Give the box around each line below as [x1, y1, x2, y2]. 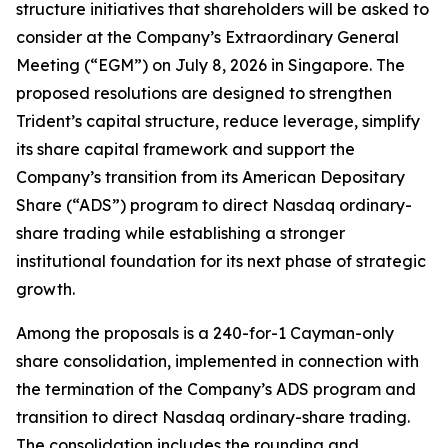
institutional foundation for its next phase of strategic [16, 251, 426, 271]
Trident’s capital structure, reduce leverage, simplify [16, 111, 420, 131]
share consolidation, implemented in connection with [16, 351, 419, 371]
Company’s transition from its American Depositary [16, 167, 405, 187]
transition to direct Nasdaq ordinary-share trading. [16, 407, 410, 427]
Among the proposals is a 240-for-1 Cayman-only [16, 323, 394, 343]
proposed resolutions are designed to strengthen [16, 83, 392, 103]
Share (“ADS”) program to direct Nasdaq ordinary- [16, 195, 412, 215]
